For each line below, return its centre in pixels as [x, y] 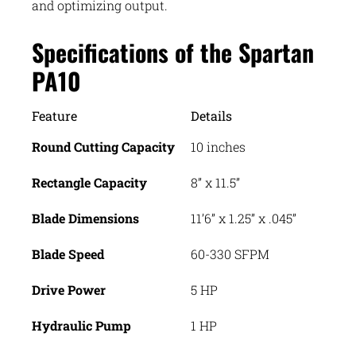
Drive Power [69, 290]
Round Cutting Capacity [103, 147]
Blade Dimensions [85, 219]
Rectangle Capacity [89, 183]
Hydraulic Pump [81, 326]
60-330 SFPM [230, 254]
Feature [54, 116]
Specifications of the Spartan [173, 52]
